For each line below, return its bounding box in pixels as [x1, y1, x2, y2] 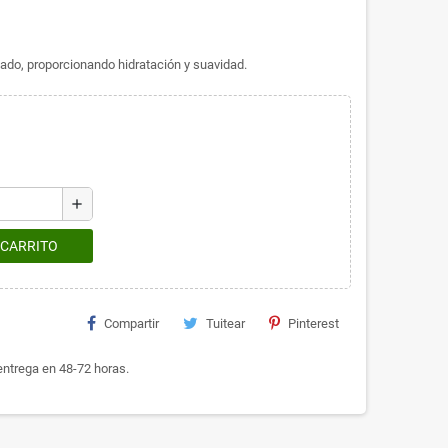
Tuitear [206, 315, 245, 331]
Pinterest [288, 315, 339, 331]
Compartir [104, 315, 159, 331]
